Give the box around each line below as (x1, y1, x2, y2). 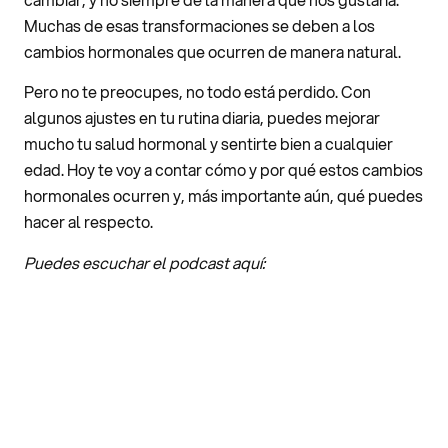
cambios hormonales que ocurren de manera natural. (24, 40, 401, 63)
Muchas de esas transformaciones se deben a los (24, 14, 375, 37)
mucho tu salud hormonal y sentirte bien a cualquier (24, 132, 393, 156)
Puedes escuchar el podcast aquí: (24, 250, 265, 274)
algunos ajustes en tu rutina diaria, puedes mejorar (24, 106, 380, 130)
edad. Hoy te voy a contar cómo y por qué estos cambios (24, 158, 423, 182)
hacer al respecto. (24, 210, 153, 234)
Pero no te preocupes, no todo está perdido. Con (24, 80, 371, 104)
